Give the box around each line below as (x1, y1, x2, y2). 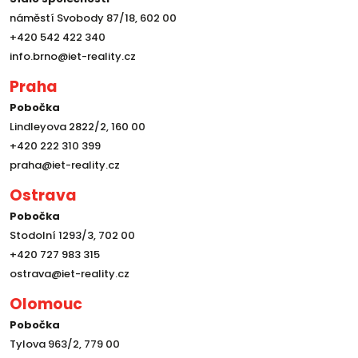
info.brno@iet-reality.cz (10, 49, 136, 65)
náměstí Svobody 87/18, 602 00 (10, 10, 177, 26)
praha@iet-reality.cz (10, 157, 120, 173)
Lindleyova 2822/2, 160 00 (10, 119, 145, 135)
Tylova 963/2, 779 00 (10, 336, 120, 352)
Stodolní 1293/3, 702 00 (10, 228, 135, 244)
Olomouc (10, 293, 82, 316)
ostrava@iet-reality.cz (10, 266, 129, 282)
